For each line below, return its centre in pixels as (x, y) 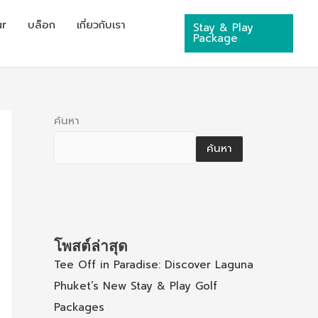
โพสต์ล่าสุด (91, 246)
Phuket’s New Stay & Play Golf (136, 286)
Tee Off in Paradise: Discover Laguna (154, 265)
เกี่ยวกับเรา (101, 25)
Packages (79, 308)
